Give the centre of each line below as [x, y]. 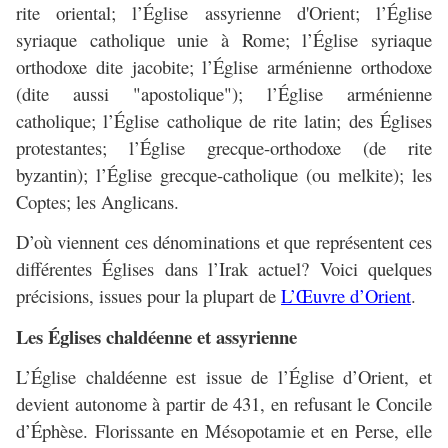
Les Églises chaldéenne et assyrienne [156, 337]
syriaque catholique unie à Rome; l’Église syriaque [224, 40]
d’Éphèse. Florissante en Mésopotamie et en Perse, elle [224, 431]
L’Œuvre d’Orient [346, 296]
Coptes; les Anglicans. [97, 202]
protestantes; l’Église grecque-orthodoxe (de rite [224, 148]
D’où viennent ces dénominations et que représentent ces [224, 242]
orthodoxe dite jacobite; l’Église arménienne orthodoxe [224, 67]
